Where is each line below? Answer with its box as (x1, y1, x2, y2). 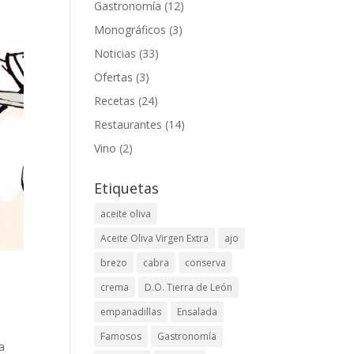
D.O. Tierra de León (145, 281, 233, 294)
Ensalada (177, 305, 218, 318)
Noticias (94, 46, 137, 61)
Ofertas (94, 70, 134, 85)
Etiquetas (94, 179, 160, 198)
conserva (185, 256, 227, 269)
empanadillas (100, 305, 162, 318)
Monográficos (94, 22, 167, 37)
